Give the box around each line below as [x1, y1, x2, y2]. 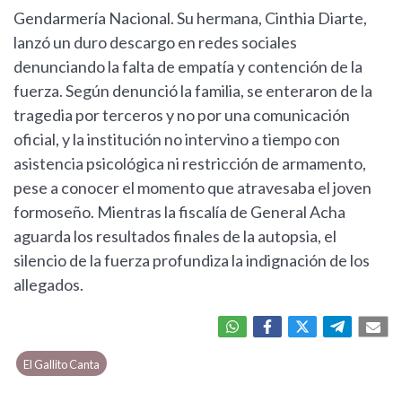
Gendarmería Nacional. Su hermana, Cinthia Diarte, [13, 8, 367, 28]
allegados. [13, 275, 83, 294]
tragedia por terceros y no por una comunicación [13, 105, 350, 125]
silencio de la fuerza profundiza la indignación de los [13, 250, 370, 270]
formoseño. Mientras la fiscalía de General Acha [13, 202, 345, 222]
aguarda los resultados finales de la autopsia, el [13, 226, 336, 246]
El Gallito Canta [23, 357, 100, 371]
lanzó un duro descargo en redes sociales [13, 32, 297, 52]
